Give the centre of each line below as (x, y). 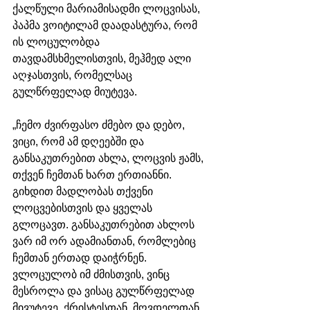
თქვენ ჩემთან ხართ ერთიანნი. (93, 175)
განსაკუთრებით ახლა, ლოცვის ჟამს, (109, 158)
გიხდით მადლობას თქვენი (84, 192)
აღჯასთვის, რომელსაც (74, 75)
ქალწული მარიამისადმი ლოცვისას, (108, 9)
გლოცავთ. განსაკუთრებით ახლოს (105, 225)
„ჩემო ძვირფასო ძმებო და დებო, (100, 125)
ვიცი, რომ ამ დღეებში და (80, 142)
